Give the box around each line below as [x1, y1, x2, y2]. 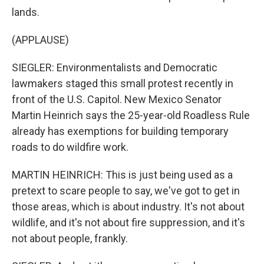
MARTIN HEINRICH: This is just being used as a [12, 169, 233, 181]
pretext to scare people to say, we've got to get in [12, 184, 240, 197]
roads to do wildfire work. [12, 141, 128, 153]
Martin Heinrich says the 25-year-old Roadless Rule [12, 109, 250, 121]
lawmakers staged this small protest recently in [12, 77, 233, 90]
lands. [12, 6, 39, 18]
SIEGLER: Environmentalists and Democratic [12, 61, 217, 74]
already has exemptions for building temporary [12, 125, 229, 137]
